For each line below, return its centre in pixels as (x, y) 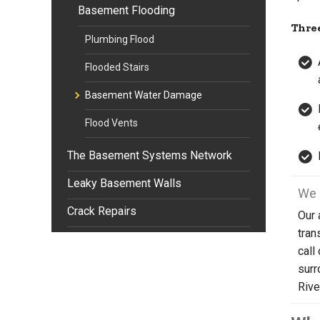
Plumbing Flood (120, 39)
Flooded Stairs (117, 67)
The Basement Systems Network (150, 155)
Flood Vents (111, 123)
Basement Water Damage (144, 95)
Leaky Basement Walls (124, 183)
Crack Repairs (102, 211)
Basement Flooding (126, 10)
